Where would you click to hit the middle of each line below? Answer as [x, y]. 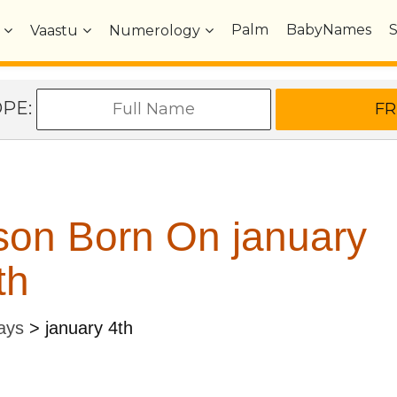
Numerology [155, 31]
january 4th [89, 327]
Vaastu [54, 31]
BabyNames [329, 30]
